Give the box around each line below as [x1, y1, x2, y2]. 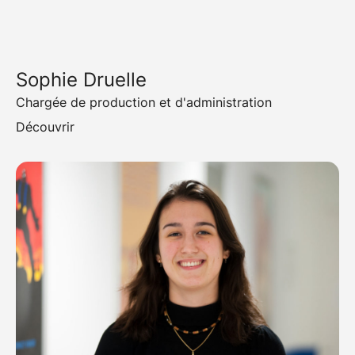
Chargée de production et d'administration [16, 94, 272, 111]
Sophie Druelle [16, 68, 147, 92]
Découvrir [16, 119, 74, 136]
